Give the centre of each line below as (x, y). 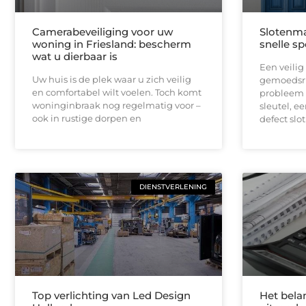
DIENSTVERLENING (173, 186)
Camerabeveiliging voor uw (102, 31)
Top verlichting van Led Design (111, 295)
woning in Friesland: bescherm (112, 44)
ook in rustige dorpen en (87, 118)
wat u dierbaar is (75, 56)
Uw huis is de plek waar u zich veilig (112, 79)
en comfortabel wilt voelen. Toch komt (117, 92)
